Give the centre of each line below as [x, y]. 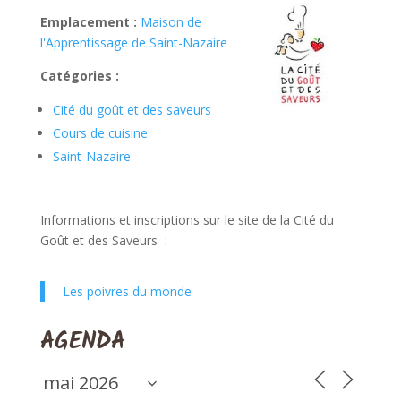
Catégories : [79, 76]
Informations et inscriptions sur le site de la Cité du [187, 220]
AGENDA [82, 342]
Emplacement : [88, 22]
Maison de [171, 22]
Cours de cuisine [100, 133]
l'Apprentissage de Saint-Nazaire [133, 43]
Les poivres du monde [127, 291]
